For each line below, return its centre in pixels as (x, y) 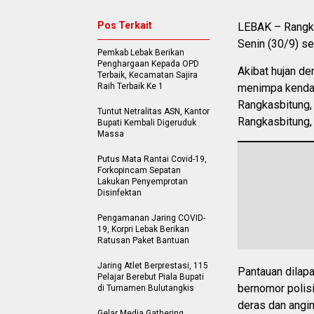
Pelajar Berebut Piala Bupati (151, 277)
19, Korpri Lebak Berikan (143, 229)
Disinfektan (120, 193)
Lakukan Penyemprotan (143, 182)
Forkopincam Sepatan (139, 170)
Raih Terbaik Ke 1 (130, 86)
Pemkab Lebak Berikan (141, 53)
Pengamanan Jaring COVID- (151, 218)
